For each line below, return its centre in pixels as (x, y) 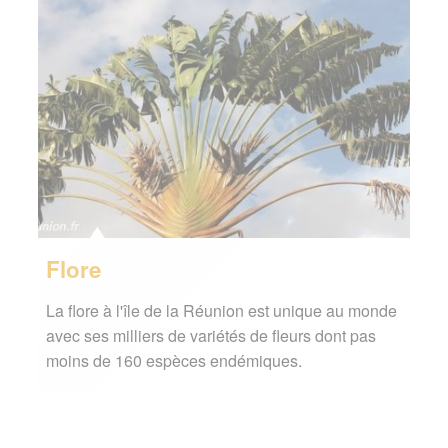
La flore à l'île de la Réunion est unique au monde (221, 311)
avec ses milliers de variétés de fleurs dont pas (210, 336)
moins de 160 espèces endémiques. (173, 361)
